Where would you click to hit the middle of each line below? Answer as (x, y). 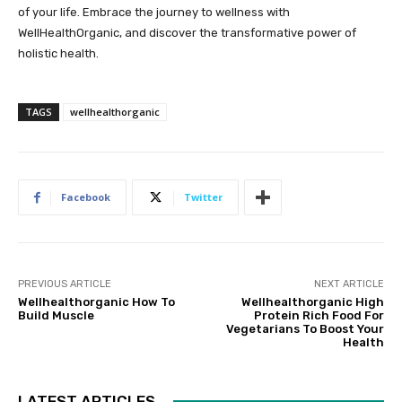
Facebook (86, 197)
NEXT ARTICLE (349, 284)
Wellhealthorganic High (312, 302)
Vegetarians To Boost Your (305, 329)
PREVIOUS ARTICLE (65, 284)
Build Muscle (56, 315)
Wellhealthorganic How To (96, 302)
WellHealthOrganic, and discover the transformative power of (187, 33)
